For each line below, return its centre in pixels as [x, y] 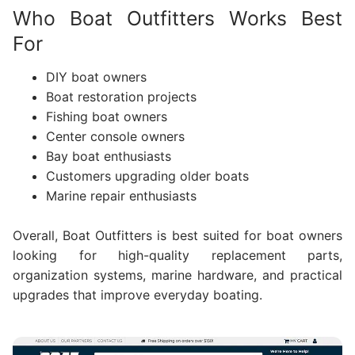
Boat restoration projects [121, 96]
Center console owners [115, 136]
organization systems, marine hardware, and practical [177, 275]
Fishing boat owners [106, 116]
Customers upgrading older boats [147, 176]
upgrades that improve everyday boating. [137, 295]
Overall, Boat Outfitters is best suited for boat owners [177, 236]
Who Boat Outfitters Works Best [177, 19]
